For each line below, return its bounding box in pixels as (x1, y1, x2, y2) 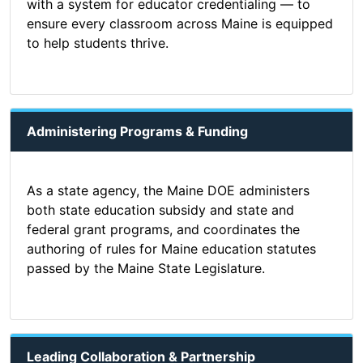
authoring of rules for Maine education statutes (27, 241, 316, 258)
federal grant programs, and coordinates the (27, 221, 300, 238)
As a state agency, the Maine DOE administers (27, 182, 310, 199)
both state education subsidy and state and (27, 202, 294, 219)
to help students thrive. (27, 35, 169, 52)
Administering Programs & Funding (27, 123, 248, 140)
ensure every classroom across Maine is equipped (27, 15, 333, 32)
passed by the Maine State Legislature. (27, 260, 265, 277)
